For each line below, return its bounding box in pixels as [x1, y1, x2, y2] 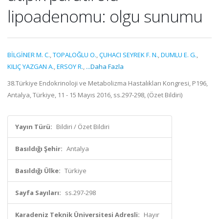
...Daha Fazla [86, 62, 124, 71]
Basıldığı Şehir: [15, 144, 63, 153]
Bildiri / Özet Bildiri [56, 122, 109, 131]
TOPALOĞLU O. [53, 50, 96, 59]
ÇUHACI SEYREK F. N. [99, 50, 158, 59]
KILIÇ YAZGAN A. [7, 62, 54, 71]
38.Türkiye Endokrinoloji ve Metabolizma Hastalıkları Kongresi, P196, [7, 79, 208, 88]
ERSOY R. [57, 62, 83, 71]
